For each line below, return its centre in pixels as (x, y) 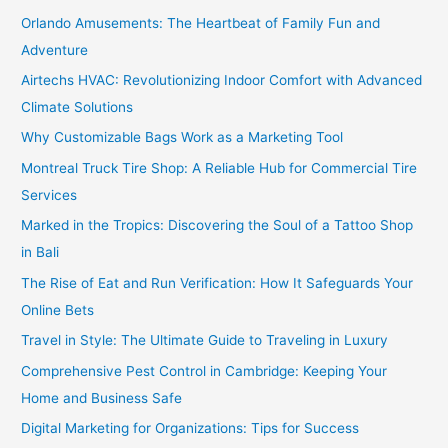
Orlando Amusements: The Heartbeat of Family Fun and (201, 22)
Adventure (55, 49)
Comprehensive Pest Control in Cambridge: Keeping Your (204, 370)
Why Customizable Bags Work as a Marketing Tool (182, 137)
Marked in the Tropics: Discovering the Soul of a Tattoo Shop (217, 225)
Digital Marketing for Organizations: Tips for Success (190, 427)
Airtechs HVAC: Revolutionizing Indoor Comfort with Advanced (222, 80)
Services (49, 194)
